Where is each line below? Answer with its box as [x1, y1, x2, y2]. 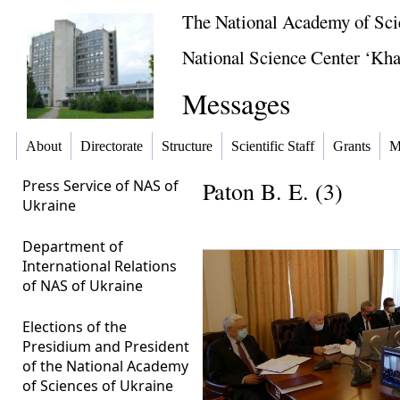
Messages [182, 84, 290, 122]
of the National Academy [22, 356, 188, 376]
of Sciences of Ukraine [22, 376, 173, 396]
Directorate [80, 138, 143, 154]
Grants [333, 138, 371, 154]
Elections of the [22, 317, 127, 337]
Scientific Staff [231, 138, 314, 154]
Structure [162, 138, 212, 154]
